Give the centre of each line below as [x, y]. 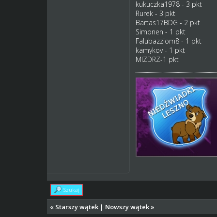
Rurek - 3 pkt [155, 13]
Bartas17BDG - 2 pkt [168, 22]
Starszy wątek [77, 207]
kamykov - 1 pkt [160, 50]
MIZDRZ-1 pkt [157, 59]
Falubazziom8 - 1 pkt [168, 41]
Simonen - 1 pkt [160, 31]
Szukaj [72, 189]
